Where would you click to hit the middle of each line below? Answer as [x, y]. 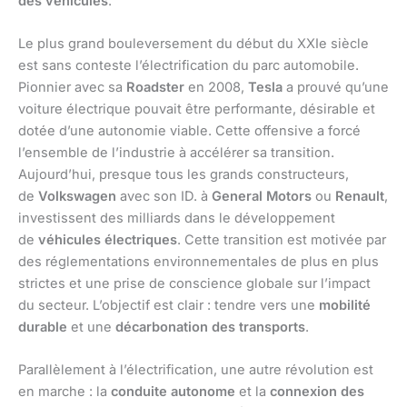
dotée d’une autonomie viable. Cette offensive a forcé [189, 131]
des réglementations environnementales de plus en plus [199, 262]
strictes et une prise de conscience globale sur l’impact [194, 284]
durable [43, 328]
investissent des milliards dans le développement [177, 218]
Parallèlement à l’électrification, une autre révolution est [196, 370]
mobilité [345, 306]
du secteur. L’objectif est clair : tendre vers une [169, 306]
